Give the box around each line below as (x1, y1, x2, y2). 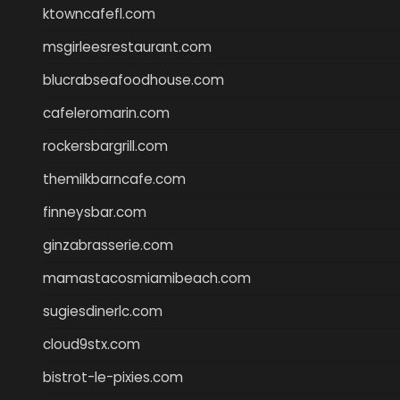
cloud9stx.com (43, 334, 140, 354)
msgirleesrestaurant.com (43, 37, 212, 56)
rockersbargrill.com (43, 136, 168, 155)
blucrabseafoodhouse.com (43, 70, 224, 89)
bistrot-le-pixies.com (43, 367, 183, 387)
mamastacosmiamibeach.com (43, 268, 251, 287)
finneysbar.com (43, 202, 146, 221)
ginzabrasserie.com (43, 235, 173, 254)
